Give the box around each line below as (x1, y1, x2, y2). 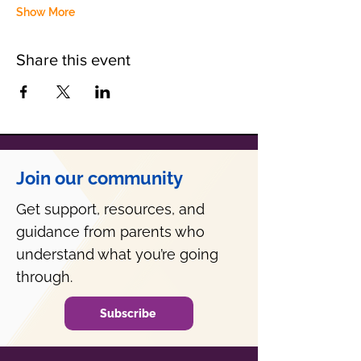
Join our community (16, 168, 183, 189)
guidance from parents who (16, 223, 205, 240)
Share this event (16, 51, 131, 68)
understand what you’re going (16, 246, 218, 263)
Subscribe (99, 307, 156, 320)
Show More (16, 6, 75, 19)
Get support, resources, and (16, 201, 205, 218)
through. (16, 268, 73, 285)
